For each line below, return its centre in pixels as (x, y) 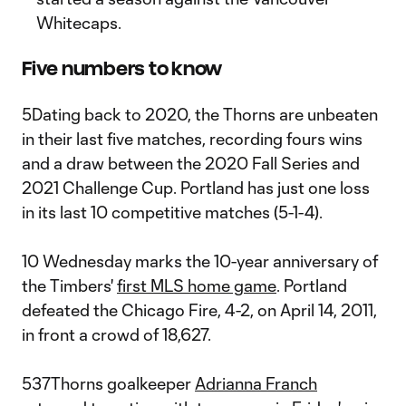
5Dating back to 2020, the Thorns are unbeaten (200, 114)
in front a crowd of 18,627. (116, 334)
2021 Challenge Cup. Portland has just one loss (196, 188)
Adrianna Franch (256, 383)
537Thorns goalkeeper (108, 383)
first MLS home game (197, 285)
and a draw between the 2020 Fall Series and (191, 163)
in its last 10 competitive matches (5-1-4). (174, 212)
